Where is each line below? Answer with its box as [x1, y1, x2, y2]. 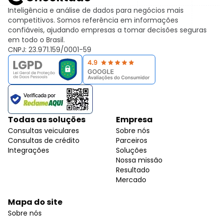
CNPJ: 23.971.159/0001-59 [8, 45, 91, 55]
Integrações [8, 145, 49, 155]
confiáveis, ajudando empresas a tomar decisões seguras [8, 25, 207, 35]
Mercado [116, 174, 146, 185]
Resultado [116, 165, 150, 175]
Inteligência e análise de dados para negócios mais [8, 5, 184, 15]
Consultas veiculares [8, 125, 79, 136]
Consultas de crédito [8, 135, 80, 145]
